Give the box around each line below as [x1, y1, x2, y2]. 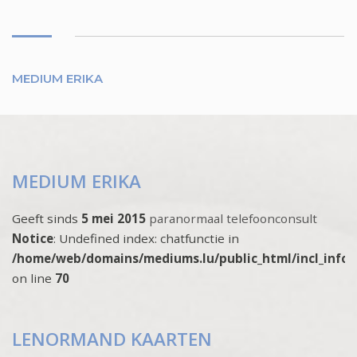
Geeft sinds [12, 210, 81, 227]
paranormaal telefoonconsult [149, 210, 317, 227]
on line [12, 270, 55, 287]
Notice [12, 230, 53, 247]
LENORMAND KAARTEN [12, 327, 212, 352]
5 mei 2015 [81, 210, 149, 227]
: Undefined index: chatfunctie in [53, 230, 239, 247]
